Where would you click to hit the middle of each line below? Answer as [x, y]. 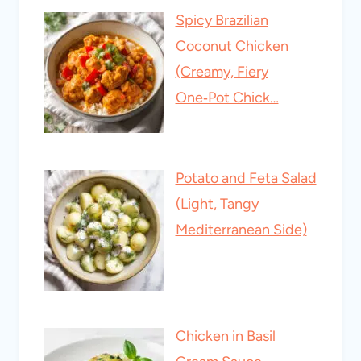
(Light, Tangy [217, 204]
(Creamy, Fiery [222, 72]
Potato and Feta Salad [246, 178]
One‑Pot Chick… [227, 98]
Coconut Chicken [232, 46]
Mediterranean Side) [241, 230]
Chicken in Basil [225, 336]
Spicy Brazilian [222, 21]
